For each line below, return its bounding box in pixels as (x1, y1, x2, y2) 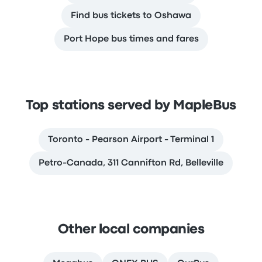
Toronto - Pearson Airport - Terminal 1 (48, 136, 214, 144)
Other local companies (57, 224, 205, 236)
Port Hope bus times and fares (63, 35, 199, 43)
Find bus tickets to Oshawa (71, 12, 191, 20)
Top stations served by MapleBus (26, 100, 236, 112)
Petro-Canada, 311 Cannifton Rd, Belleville (39, 159, 223, 167)
